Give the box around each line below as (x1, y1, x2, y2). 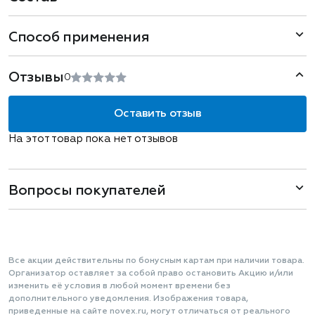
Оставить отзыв (113, 108, 202, 120)
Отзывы (8, 70, 64, 84)
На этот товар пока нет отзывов (8, 134, 178, 144)
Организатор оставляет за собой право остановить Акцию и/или (8, 269, 293, 278)
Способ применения (8, 30, 150, 44)
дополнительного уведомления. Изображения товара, (8, 295, 248, 303)
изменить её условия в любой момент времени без (8, 282, 231, 290)
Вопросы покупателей (8, 184, 166, 198)
